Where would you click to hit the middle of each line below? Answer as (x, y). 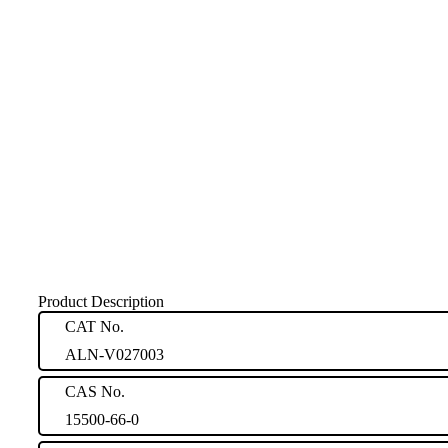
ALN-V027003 (114, 354)
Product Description (101, 301)
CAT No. (94, 326)
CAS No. (95, 391)
